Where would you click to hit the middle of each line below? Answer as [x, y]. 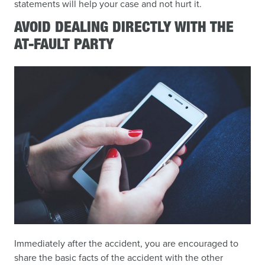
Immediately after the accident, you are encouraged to [126, 243]
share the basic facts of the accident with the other [119, 257]
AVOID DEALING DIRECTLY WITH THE [124, 29]
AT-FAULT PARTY [64, 46]
